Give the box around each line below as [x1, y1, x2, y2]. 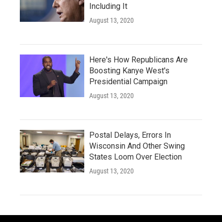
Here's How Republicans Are [89, 55, 188, 64]
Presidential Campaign [89, 77, 167, 86]
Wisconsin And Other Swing [89, 141, 185, 151]
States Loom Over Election [89, 152, 182, 162]
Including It [89, 1, 127, 11]
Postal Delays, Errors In [89, 130, 171, 140]
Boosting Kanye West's [89, 66, 169, 75]
